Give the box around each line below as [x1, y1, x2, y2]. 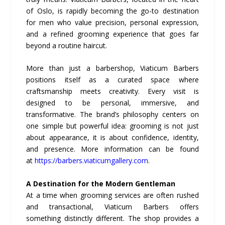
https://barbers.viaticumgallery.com [35, 156, 149, 166]
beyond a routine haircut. [26, 41, 107, 50]
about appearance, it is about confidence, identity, [26, 133, 199, 143]
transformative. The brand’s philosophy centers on [26, 109, 199, 120]
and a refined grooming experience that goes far [26, 29, 199, 39]
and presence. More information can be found [26, 144, 199, 154]
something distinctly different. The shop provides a [26, 213, 199, 223]
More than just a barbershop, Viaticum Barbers [26, 63, 199, 73]
